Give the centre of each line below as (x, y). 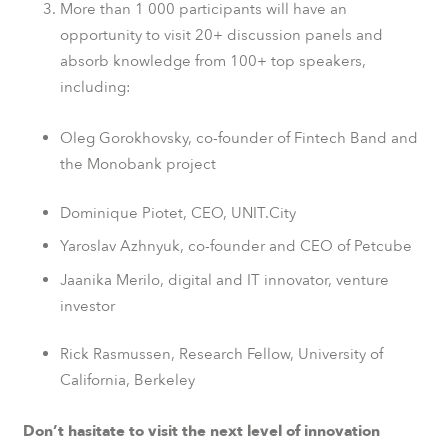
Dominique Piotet (121, 212)
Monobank (124, 164)
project (189, 164)
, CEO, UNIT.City (239, 212)
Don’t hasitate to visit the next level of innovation (201, 431)
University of (340, 354)
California (93, 380)
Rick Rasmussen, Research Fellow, (179, 354)
